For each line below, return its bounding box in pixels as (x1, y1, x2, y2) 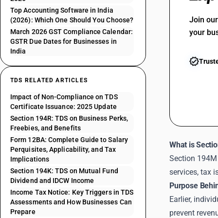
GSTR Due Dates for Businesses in (10, 37, 117, 45)
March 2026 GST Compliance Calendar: (10, 28, 133, 36)
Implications (10, 155, 50, 163)
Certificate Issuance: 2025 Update (10, 103, 117, 110)
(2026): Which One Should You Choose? (10, 16, 134, 24)
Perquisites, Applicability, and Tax (10, 145, 116, 153)
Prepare (10, 208, 36, 216)
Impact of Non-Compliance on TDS (10, 93, 118, 101)
